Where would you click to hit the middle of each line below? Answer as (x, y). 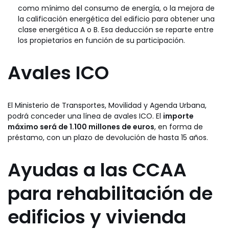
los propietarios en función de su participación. (101, 40)
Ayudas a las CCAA (97, 170)
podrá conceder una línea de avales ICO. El (85, 116)
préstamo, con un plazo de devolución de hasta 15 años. (108, 137)
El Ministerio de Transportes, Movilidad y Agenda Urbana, (107, 105)
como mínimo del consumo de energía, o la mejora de (116, 8)
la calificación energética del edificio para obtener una (116, 19)
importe (178, 116)
